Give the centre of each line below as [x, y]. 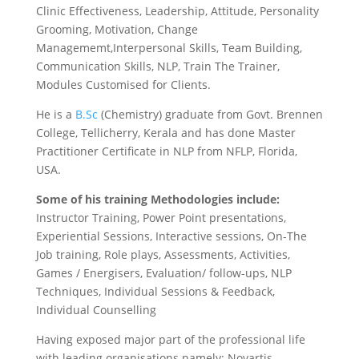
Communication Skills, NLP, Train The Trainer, [157, 66]
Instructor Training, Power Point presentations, [161, 218]
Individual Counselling [97, 310]
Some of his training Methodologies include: [157, 199]
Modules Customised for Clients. [123, 85]
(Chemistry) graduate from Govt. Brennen [210, 114]
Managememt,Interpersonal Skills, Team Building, [169, 48]
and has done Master [238, 133]
